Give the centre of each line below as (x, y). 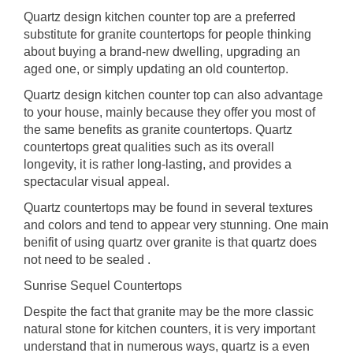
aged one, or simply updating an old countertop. (156, 69)
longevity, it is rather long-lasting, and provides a (158, 164)
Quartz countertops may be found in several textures (168, 207)
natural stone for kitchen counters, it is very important (169, 329)
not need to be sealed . (87, 259)
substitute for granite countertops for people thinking (167, 34)
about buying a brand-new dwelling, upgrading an (162, 51)
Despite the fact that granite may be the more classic (169, 311)
